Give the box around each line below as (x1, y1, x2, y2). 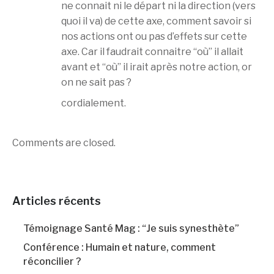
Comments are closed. (12, 137, 116, 149)
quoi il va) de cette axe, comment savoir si (61, 15, 251, 27)
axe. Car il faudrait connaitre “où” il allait (61, 45, 243, 57)
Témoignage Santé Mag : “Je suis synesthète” (23, 223, 239, 235)
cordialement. (61, 97, 126, 109)
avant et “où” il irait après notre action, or (61, 61, 252, 73)
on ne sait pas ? (61, 76, 131, 88)
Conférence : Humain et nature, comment (23, 242, 216, 254)
